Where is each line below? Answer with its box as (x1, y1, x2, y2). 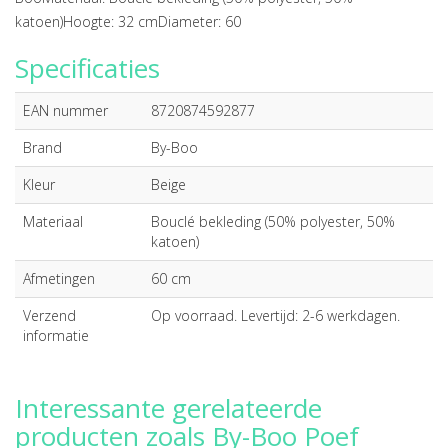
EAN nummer (23, 101, 108, 120)
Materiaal (23, 212, 83, 231)
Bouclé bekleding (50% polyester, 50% (151, 212, 395, 231)
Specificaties (15, 50, 160, 86)
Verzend (23, 306, 76, 325)
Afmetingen (23, 269, 95, 288)
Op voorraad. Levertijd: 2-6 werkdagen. (151, 306, 400, 325)
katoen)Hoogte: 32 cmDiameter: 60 (15, 12, 241, 31)
